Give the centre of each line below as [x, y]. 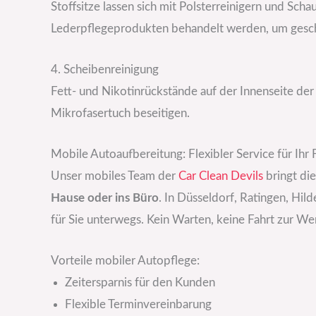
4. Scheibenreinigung [105, 69]
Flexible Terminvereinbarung [138, 305]
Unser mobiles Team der [115, 176]
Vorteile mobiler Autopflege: [125, 261]
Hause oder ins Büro [105, 198]
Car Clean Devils [221, 176]
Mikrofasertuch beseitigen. [120, 113]
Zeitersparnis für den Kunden [140, 283]
